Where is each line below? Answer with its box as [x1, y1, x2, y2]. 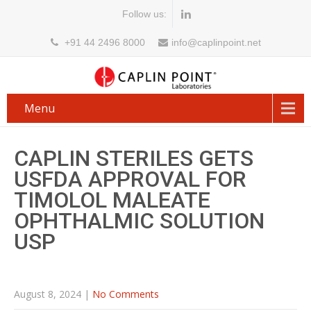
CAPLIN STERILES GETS [14, 144, 253, 171]
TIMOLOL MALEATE [14, 186, 210, 213]
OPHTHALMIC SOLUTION [14, 207, 264, 234]
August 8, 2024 [14, 287, 81, 301]
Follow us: [121, 8, 167, 19]
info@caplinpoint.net [171, 37, 261, 49]
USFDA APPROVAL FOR [14, 165, 246, 192]
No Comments [92, 287, 159, 301]
